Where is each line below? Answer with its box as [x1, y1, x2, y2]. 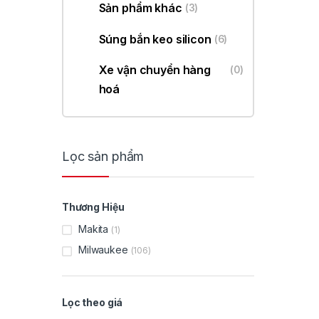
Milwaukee [78, 244, 128, 256]
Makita [78, 222, 109, 235]
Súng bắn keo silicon [98, 31, 211, 46]
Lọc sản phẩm [62, 148, 145, 164]
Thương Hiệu [62, 200, 125, 213]
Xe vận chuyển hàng [98, 63, 211, 78]
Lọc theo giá [62, 296, 123, 309]
